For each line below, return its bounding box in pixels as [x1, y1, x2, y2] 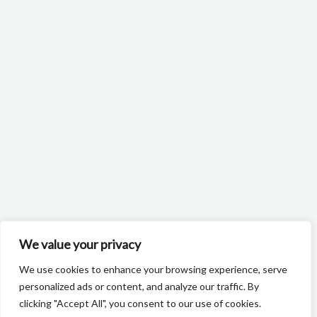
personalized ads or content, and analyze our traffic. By [19, 280, 259, 292]
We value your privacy [19, 236, 141, 252]
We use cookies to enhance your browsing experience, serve [19, 263, 287, 275]
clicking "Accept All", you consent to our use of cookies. [19, 297, 261, 309]
